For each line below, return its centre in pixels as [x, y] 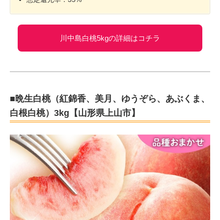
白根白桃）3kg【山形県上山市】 [75, 113]
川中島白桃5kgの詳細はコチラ [110, 38]
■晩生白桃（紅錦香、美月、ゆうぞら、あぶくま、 [110, 98]
